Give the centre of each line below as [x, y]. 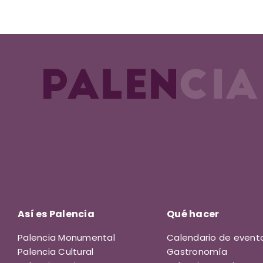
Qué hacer [193, 214]
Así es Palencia [56, 214]
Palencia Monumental [66, 238]
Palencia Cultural [56, 252]
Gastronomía [197, 252]
